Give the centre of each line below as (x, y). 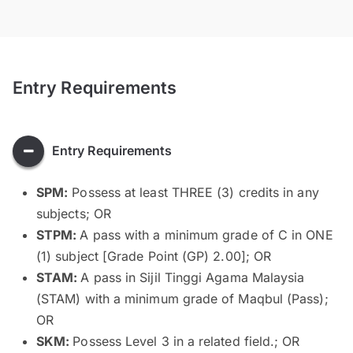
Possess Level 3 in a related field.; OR (186, 341)
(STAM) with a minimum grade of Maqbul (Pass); (182, 298)
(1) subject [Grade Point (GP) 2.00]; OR (154, 256)
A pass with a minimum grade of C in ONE (206, 234)
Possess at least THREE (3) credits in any (193, 192)
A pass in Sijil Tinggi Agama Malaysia (193, 277)
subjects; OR (74, 213)
